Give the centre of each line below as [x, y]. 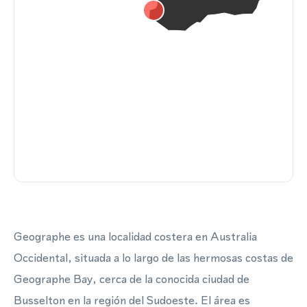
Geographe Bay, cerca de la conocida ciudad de [132, 279]
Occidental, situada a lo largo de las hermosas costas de [153, 258]
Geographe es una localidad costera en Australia [135, 236]
